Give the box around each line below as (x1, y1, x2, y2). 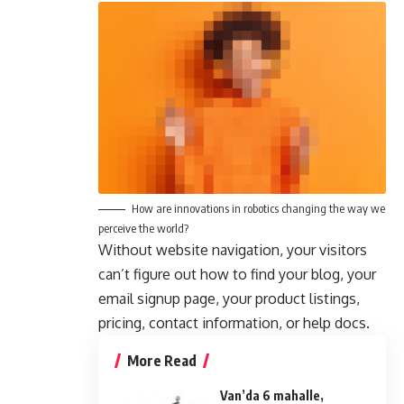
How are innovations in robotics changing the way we (132, 200, 385, 216)
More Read (127, 351, 197, 370)
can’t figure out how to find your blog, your (98, 264, 376, 283)
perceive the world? (98, 220, 188, 235)
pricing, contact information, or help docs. (98, 313, 370, 332)
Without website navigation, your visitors (98, 240, 367, 259)
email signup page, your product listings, (98, 289, 360, 308)
